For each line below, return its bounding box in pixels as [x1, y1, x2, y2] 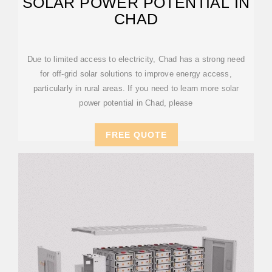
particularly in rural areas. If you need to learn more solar [33, 84, 239, 93]
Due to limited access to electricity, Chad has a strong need [27, 55, 245, 64]
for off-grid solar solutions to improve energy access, [40, 69, 232, 78]
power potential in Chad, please [79, 98, 193, 107]
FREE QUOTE [105, 130, 167, 140]
